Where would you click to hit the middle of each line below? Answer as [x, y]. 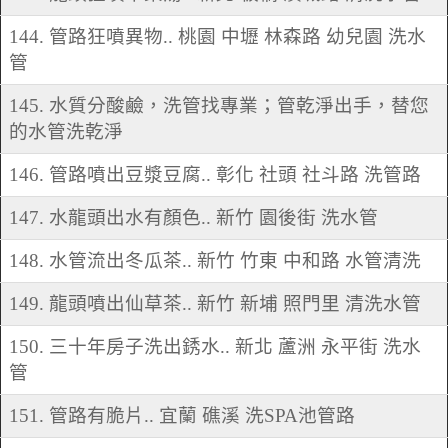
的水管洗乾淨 [66, 132]
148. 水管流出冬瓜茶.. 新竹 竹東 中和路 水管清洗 [215, 261]
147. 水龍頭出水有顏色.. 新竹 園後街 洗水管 [193, 218]
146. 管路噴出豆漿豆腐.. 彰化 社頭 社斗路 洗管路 [215, 175]
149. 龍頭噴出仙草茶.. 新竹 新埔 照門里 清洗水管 [215, 304]
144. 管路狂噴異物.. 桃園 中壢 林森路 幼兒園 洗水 [217, 37]
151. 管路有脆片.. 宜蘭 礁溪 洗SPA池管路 [182, 416]
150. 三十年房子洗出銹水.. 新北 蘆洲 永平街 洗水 [215, 347]
